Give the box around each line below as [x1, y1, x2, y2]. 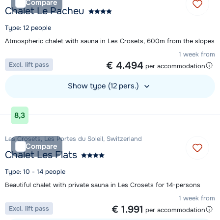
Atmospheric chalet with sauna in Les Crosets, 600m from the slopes [5, 37, 215, 46]
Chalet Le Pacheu [5, 5, 84, 18]
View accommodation [4, 102, 69, 111]
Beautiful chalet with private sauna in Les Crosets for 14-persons [5, 181, 200, 190]
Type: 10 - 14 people [5, 167, 65, 176]
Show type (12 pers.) [67, 81, 141, 91]
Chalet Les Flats [5, 149, 77, 162]
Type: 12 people [5, 24, 51, 32]
